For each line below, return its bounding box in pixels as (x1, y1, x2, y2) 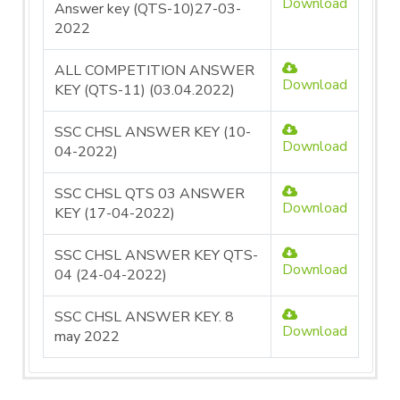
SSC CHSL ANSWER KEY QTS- (54, 246, 258, 265)
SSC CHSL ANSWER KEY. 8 (54, 307, 234, 327)
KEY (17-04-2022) (54, 204, 175, 223)
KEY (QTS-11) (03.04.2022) (54, 80, 235, 100)
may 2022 (54, 327, 120, 346)
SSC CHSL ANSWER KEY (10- (54, 122, 251, 142)
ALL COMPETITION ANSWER (54, 61, 254, 80)
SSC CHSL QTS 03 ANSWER (54, 184, 245, 204)
